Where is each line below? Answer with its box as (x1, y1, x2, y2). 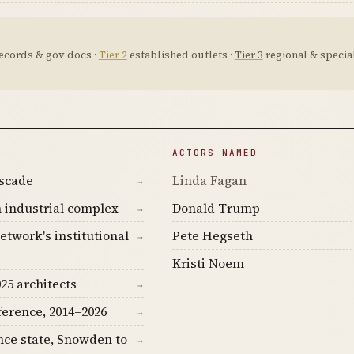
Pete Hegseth (171, 227, 253, 245)
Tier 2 (98, 48, 127, 62)
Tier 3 (234, 48, 263, 62)
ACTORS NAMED (171, 147, 258, 159)
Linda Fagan (171, 171, 247, 190)
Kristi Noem (171, 254, 244, 273)
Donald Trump (171, 199, 260, 217)
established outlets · (126, 48, 235, 62)
